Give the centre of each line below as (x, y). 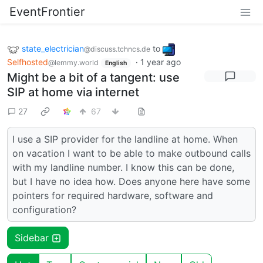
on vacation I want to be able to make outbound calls (131, 154)
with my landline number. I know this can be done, (123, 168)
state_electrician (53, 48)
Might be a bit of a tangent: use (93, 78)
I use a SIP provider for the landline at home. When (125, 139)
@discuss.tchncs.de (117, 49)
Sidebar (33, 238)
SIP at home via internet (73, 92)
